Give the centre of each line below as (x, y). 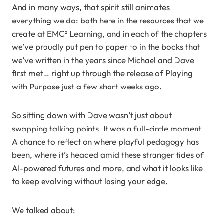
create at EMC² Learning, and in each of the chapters (109, 33)
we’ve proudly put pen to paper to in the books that (106, 47)
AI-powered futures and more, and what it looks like (107, 168)
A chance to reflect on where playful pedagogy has (105, 142)
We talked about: (44, 210)
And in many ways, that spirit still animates (91, 7)
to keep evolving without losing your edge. (90, 181)
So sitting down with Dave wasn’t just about (92, 115)
